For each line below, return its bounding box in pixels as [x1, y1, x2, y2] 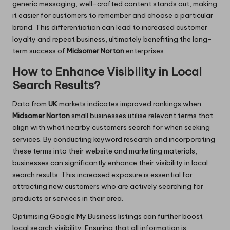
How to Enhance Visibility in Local [12, 64, 202, 79]
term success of [12, 46, 67, 55]
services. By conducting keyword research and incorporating [12, 134, 215, 144]
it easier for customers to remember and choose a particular [12, 10, 213, 20]
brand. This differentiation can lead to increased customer [12, 22, 207, 32]
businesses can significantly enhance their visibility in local [12, 158, 208, 167]
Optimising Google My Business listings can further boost [12, 211, 203, 221]
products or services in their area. [12, 193, 123, 203]
